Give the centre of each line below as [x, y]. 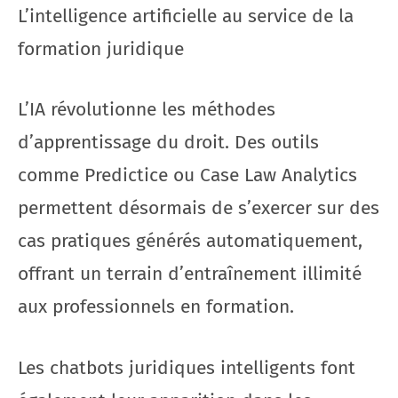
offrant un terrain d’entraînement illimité [190, 274]
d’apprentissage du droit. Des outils [168, 142]
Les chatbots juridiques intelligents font [187, 367]
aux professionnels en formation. [156, 306]
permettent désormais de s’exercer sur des [199, 208]
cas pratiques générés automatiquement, [190, 241]
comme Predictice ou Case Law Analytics [187, 175]
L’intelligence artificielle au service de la [186, 16]
